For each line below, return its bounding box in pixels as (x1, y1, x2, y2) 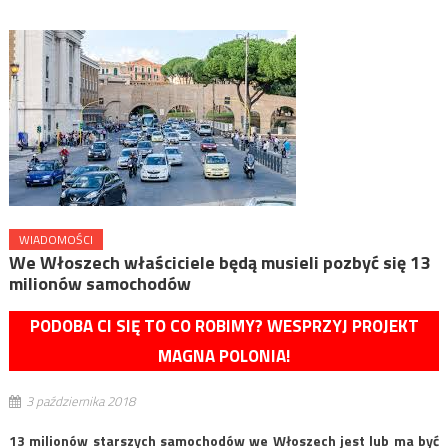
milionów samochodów (8, 269, 191, 297)
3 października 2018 (25, 390, 135, 411)
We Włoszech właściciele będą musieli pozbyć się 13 (8, 248, 430, 276)
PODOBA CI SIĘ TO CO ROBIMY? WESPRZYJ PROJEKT (29, 312, 419, 339)
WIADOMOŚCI (18, 229, 93, 249)
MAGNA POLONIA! (158, 342, 290, 369)
